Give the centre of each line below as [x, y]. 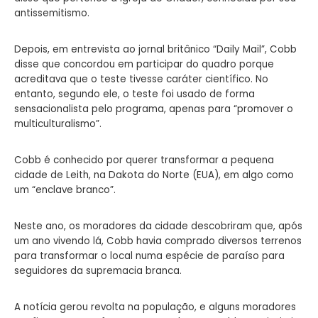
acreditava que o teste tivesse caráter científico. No [141, 79]
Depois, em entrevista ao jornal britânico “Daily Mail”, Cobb [155, 49]
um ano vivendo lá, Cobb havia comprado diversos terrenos [158, 241]
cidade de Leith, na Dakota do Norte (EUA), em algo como [154, 175]
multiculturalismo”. [58, 124]
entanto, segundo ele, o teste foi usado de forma [135, 94]
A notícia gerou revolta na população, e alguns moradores [155, 307]
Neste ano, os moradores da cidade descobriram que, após [158, 226]
